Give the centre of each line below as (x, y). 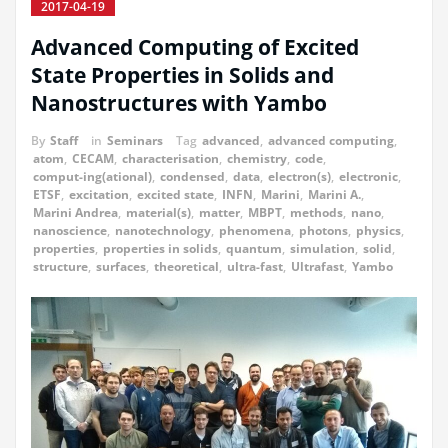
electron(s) (299, 176)
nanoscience (70, 230)
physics (378, 230)
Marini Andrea (75, 212)
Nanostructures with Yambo (179, 102)
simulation (322, 248)
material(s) (158, 212)
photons (323, 230)
